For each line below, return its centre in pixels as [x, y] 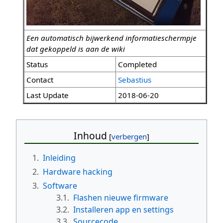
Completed [137, 64]
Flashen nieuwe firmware [121, 197]
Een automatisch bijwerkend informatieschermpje [111, 38]
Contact [40, 80]
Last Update [48, 95]
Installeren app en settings [123, 209]
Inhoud [90, 136]
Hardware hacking [78, 171]
